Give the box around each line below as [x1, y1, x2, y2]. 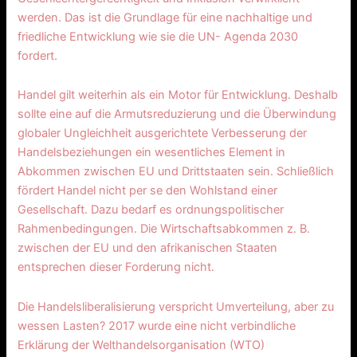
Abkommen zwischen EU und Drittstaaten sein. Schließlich [18, 164, 335, 179]
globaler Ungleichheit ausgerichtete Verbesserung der [18, 126, 308, 141]
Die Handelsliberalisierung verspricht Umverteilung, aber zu [18, 299, 335, 314]
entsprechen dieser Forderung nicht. [18, 260, 215, 275]
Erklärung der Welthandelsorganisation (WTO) [18, 337, 265, 352]
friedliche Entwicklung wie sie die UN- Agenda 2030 [18, 29, 299, 44]
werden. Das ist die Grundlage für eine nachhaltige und [18, 10, 313, 25]
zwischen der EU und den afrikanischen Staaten [18, 241, 278, 256]
